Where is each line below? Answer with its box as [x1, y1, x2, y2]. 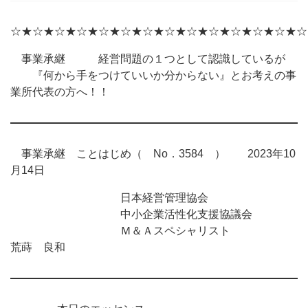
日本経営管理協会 [10, 192, 208, 203]
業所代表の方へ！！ [10, 86, 109, 98]
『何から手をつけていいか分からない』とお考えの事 [10, 69, 296, 81]
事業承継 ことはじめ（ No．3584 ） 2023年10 [10, 148, 296, 159]
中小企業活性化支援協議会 [10, 208, 252, 220]
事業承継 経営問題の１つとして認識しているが [10, 53, 285, 65]
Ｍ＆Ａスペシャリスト [10, 225, 296, 236]
